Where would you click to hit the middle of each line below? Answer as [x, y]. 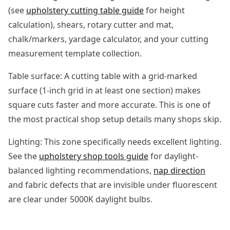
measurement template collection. [75, 53]
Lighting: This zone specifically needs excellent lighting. [115, 141]
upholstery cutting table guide [85, 10]
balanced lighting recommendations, [81, 170]
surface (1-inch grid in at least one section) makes [104, 90]
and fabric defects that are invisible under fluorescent [113, 185]
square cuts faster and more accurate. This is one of [109, 104]
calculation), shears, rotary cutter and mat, [91, 24]
